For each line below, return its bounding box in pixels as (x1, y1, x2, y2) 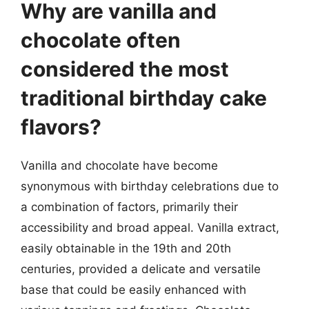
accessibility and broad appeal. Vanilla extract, (21, 220, 279, 235)
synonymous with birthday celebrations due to (21, 179, 279, 193)
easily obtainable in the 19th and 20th (21, 241, 231, 255)
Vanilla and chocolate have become (21, 158, 218, 172)
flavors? (21, 114, 101, 139)
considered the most (21, 56, 229, 81)
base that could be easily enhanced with (21, 282, 246, 297)
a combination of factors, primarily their (21, 199, 238, 214)
